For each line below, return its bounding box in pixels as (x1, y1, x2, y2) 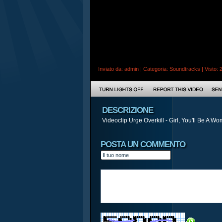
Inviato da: (98, 66, 124, 72)
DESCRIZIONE (102, 106, 153, 115)
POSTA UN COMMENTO (101, 140, 185, 149)
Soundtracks (169, 66, 200, 72)
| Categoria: (139, 66, 169, 72)
